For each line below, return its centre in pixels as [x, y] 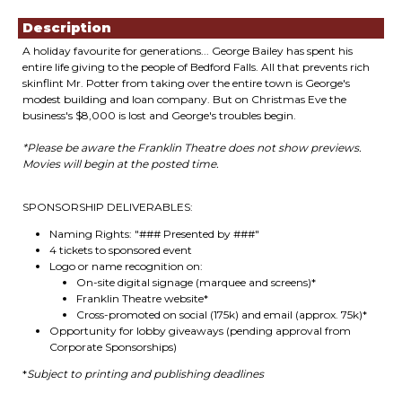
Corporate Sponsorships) [113, 347]
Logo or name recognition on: [126, 266]
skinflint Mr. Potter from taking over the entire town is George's [186, 83]
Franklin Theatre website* [142, 298]
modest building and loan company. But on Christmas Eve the [184, 99]
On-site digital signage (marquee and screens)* [196, 282]
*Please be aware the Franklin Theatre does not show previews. [192, 148]
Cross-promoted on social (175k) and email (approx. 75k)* [222, 315]
